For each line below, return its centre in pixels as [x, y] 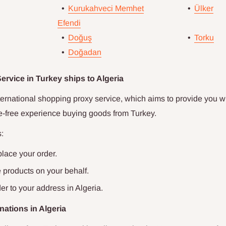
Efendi [69, 23]
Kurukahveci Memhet [106, 9]
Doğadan [85, 52]
